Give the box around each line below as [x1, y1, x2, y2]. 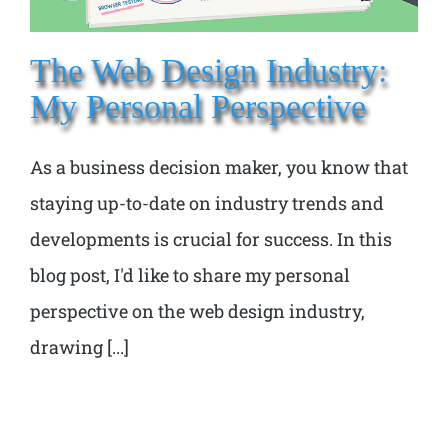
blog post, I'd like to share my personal [30, 262, 350, 287]
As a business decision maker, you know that [30, 154, 408, 179]
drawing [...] [30, 334, 129, 359]
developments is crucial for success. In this [30, 226, 392, 251]
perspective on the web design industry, [30, 298, 365, 323]
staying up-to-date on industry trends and [30, 190, 384, 215]
